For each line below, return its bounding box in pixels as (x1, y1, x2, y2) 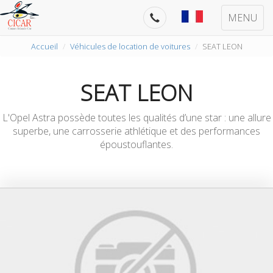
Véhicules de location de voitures (69, 41, 190, 52)
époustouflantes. (100, 138, 173, 151)
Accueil (30, 41, 58, 52)
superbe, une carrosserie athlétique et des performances (13, 124, 260, 138)
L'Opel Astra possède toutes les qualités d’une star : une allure (2, 111, 271, 124)
